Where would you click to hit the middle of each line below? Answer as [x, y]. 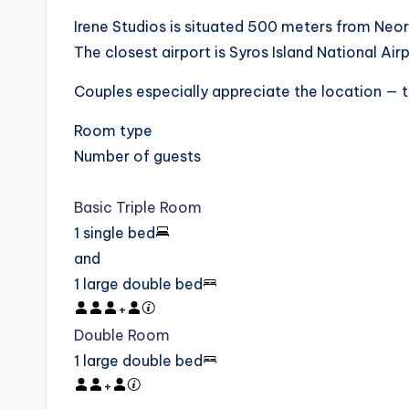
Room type [113, 131]
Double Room [122, 335]
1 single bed [115, 233]
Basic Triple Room [138, 207]
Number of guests [137, 156]
